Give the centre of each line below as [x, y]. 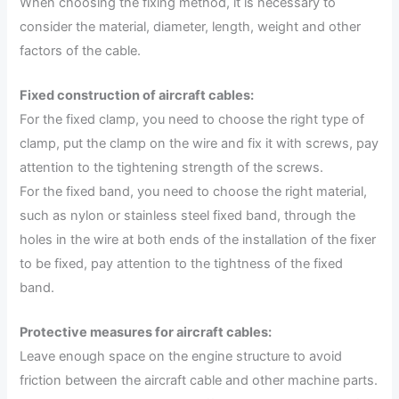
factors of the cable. [81, 50]
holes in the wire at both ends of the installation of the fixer [198, 239]
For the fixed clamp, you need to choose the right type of [192, 119]
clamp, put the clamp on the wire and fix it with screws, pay [199, 143]
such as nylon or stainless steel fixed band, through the [188, 215]
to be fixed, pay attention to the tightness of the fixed [182, 263]
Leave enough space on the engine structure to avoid [181, 357]
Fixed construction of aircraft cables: [137, 95]
